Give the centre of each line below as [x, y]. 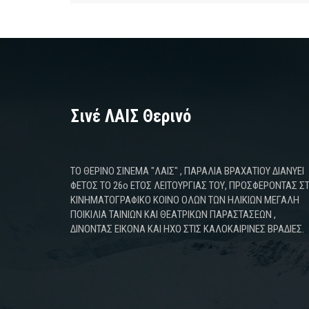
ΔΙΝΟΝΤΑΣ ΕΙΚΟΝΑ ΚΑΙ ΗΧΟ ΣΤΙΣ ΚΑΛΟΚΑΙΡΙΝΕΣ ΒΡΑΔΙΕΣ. [187, 229]
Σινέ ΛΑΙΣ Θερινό [131, 116]
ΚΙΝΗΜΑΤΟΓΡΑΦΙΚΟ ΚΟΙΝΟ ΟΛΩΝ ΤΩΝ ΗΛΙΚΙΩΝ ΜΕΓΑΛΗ [185, 200]
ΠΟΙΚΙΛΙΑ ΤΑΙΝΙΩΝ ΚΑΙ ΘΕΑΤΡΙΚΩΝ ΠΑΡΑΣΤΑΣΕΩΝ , [173, 214]
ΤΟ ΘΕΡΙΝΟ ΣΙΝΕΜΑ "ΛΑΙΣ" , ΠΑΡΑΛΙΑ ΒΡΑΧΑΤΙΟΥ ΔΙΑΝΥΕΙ [187, 171]
